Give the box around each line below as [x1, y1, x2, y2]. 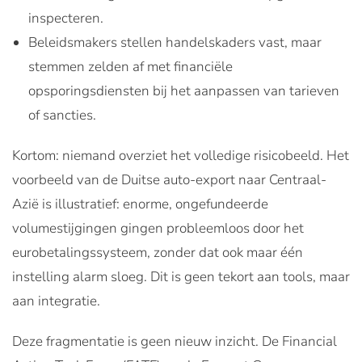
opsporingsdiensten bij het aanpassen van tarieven [28, 81, 339, 100]
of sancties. [28, 105, 96, 124]
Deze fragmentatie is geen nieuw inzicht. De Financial [12, 331, 337, 351]
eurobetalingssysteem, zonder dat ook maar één [12, 242, 303, 262]
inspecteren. [28, 8, 103, 27]
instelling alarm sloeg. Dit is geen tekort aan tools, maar [12, 267, 350, 286]
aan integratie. [12, 291, 100, 310]
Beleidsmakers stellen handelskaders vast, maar [28, 32, 322, 52]
